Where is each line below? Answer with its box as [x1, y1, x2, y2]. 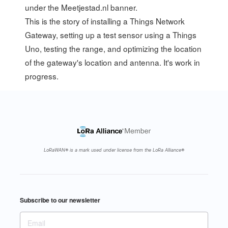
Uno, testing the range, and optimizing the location [25, 43, 202, 54]
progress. [25, 70, 59, 82]
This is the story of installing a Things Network [25, 15, 185, 27]
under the [25, 2, 62, 13]
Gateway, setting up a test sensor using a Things [25, 29, 197, 41]
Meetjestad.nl [61, 2, 109, 13]
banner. [108, 2, 138, 13]
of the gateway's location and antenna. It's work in [25, 56, 201, 68]
